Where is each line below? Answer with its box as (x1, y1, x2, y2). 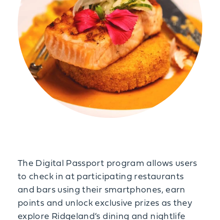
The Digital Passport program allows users (18, 159, 197, 168)
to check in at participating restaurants (18, 172, 184, 182)
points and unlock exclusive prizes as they (18, 199, 192, 208)
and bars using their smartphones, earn (18, 186, 186, 195)
